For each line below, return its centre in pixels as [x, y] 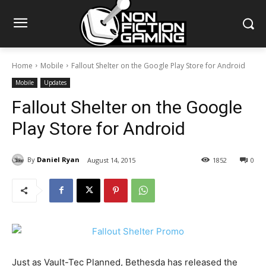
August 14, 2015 [111, 160]
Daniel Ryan [58, 160]
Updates [55, 82]
